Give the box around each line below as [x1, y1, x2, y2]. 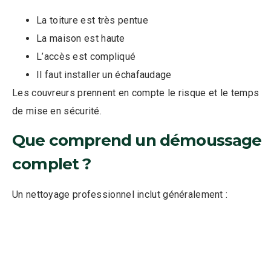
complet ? [12, 154, 91, 174]
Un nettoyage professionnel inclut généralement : [12, 189, 228, 201]
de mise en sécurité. [12, 105, 102, 117]
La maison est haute [36, 32, 125, 44]
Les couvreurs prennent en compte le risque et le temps [12, 87, 260, 99]
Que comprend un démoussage [12, 131, 262, 151]
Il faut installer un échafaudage [36, 68, 172, 80]
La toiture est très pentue [36, 14, 148, 26]
